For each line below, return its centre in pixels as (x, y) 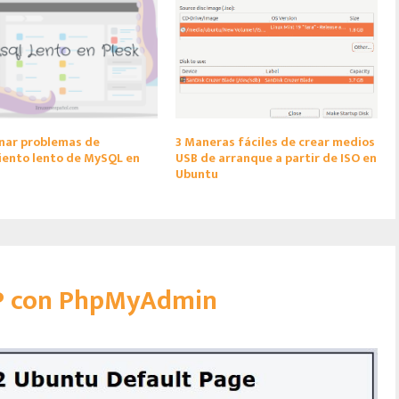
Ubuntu (197, 174)
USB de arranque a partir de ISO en (277, 158)
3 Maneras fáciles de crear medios (276, 142)
